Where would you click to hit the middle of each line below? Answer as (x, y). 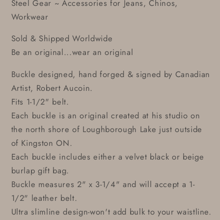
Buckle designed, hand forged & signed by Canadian (110, 74)
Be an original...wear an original (72, 52)
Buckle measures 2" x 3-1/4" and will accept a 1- (103, 184)
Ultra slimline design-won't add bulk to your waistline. (111, 211)
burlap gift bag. (40, 170)
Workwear (30, 16)
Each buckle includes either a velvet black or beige (108, 156)
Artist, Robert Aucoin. (52, 88)
